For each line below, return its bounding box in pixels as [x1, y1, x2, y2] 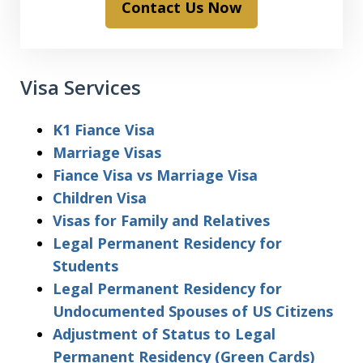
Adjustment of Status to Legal [53, 323, 275, 344]
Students [53, 255, 118, 275]
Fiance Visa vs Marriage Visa [53, 164, 258, 185]
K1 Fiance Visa [53, 119, 155, 139]
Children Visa [53, 187, 147, 207]
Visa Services [20, 73, 141, 100]
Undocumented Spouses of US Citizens [53, 301, 333, 321]
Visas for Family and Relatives [53, 210, 270, 230]
